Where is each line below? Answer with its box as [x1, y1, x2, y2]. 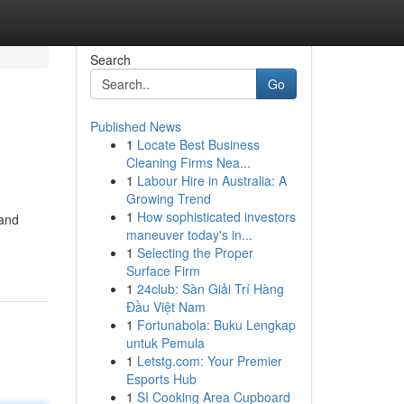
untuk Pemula [125, 334, 205, 352]
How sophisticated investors [136, 207, 296, 225]
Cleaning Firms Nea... [125, 153, 251, 171]
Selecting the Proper [136, 243, 253, 262]
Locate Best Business [136, 135, 260, 153]
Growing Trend [125, 189, 211, 207]
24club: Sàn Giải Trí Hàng [136, 280, 284, 298]
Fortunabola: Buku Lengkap [136, 316, 296, 334]
